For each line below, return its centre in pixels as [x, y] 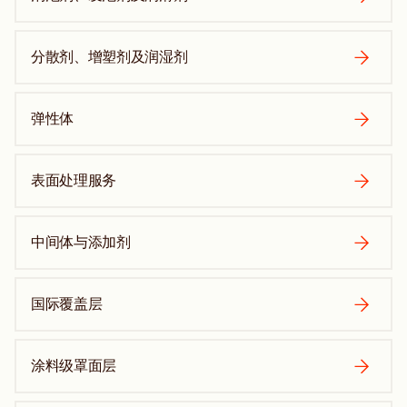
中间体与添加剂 [81, 242]
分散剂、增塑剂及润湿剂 [109, 57]
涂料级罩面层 [74, 366]
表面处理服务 [74, 180]
